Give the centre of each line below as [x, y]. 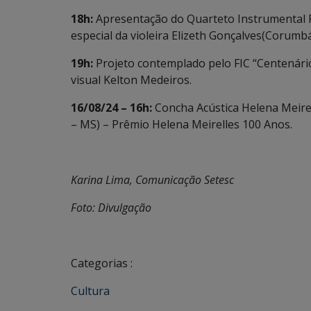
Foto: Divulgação [111, 208]
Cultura [90, 291]
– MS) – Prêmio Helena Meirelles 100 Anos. [182, 125]
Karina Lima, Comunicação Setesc [152, 180]
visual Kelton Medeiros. [131, 80]
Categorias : [102, 263]
